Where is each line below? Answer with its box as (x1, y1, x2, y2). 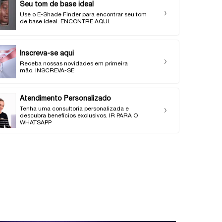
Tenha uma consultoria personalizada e (19, 106, 129, 111)
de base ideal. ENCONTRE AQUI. (19, 19, 111, 25)
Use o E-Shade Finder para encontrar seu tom (19, 12, 147, 18)
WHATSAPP (19, 119, 52, 125)
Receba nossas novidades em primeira (19, 60, 128, 66)
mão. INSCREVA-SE (19, 67, 74, 73)
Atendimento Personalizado (19, 95, 111, 102)
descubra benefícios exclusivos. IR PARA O (19, 112, 138, 118)
